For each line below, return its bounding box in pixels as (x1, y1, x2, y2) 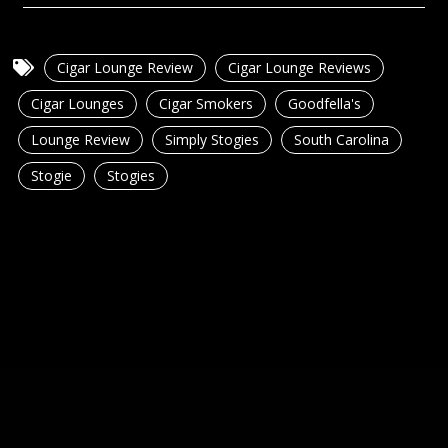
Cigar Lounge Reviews (228, 57, 372, 77)
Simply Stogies (165, 129, 260, 149)
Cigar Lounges (31, 93, 125, 113)
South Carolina (294, 129, 390, 149)
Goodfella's (288, 93, 362, 113)
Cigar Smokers (159, 93, 254, 113)
